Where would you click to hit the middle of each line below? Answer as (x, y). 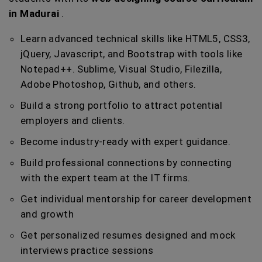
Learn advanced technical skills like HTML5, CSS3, (135, 39)
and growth (47, 214)
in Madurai (35, 13)
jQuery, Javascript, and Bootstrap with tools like (132, 54)
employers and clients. (73, 120)
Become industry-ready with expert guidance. (126, 142)
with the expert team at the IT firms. (106, 178)
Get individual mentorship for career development (136, 199)
